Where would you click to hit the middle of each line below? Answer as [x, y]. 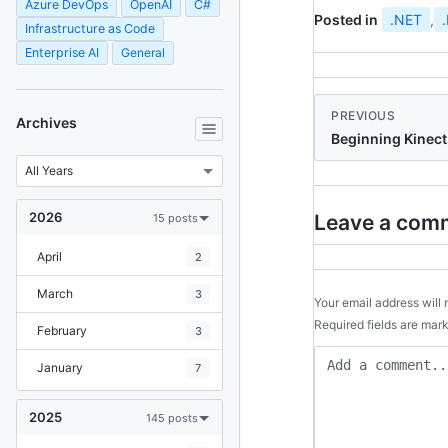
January [60, 367]
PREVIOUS [363, 115]
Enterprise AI [62, 52]
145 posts [172, 417]
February [62, 330]
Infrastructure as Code [90, 28]
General [143, 52]
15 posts [175, 217]
